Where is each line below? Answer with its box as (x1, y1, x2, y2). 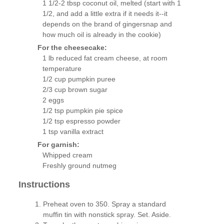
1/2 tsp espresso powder (42, 116, 120, 125)
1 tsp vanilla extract (42, 127, 103, 135)
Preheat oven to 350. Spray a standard (43, 199, 166, 208)
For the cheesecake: (37, 43, 107, 51)
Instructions (18, 179, 70, 190)
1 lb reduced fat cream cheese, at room (42, 53, 167, 62)
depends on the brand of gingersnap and (42, 19, 172, 28)
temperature (42, 64, 81, 72)
